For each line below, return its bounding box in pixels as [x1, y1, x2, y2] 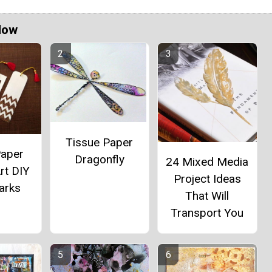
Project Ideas [173, 171, 241, 186]
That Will [185, 188, 229, 203]
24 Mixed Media [166, 154, 249, 169]
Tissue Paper [66, 135, 134, 149]
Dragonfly [74, 152, 124, 166]
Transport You [171, 205, 244, 220]
